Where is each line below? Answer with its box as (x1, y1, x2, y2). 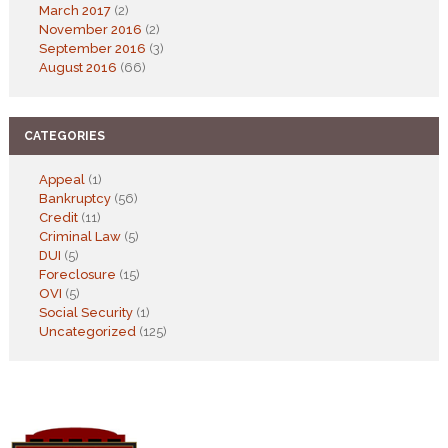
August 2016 (38, 59, 117, 75)
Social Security (38, 304, 133, 320)
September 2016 (38, 40, 146, 56)
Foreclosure (38, 266, 116, 282)
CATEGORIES (23, 128, 105, 143)
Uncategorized (38, 323, 136, 339)
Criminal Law (38, 228, 121, 244)
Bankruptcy (38, 190, 111, 206)
